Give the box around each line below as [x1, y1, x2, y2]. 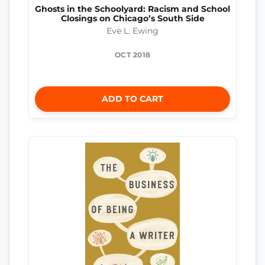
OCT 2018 [114, 50, 151, 59]
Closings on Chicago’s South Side [60, 13, 205, 23]
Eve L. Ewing [106, 25, 159, 35]
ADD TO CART [102, 93, 163, 104]
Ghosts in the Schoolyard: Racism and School [35, 4, 230, 14]
